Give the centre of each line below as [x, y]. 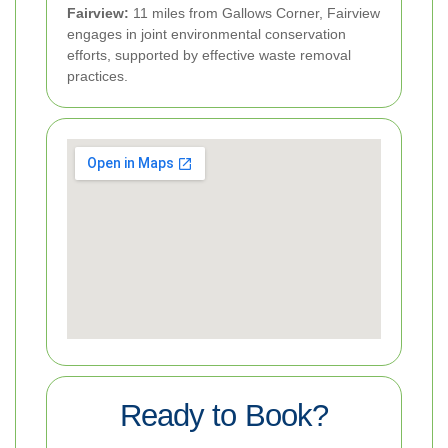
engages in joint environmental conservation [206, 33]
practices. [97, 75]
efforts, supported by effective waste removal [209, 54]
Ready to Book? [224, 415]
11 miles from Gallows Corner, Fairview [254, 12]
